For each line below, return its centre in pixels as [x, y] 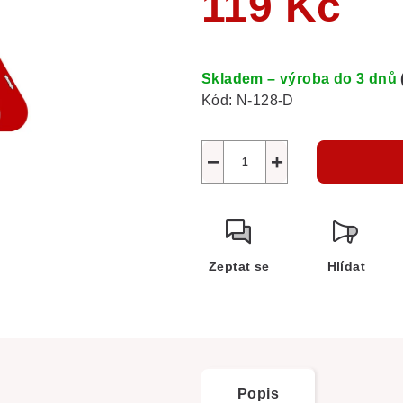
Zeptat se [239, 267]
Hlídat [346, 267]
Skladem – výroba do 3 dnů [301, 79]
